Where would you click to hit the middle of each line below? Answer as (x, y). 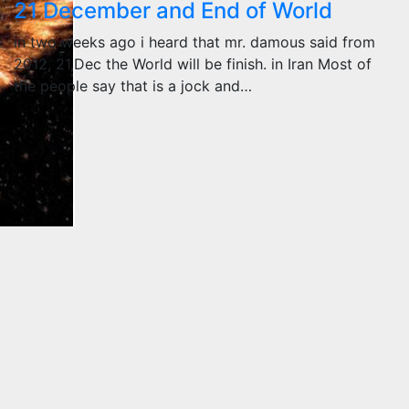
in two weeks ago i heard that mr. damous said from (194, 42)
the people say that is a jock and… (133, 86)
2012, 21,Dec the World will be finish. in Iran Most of (193, 64)
